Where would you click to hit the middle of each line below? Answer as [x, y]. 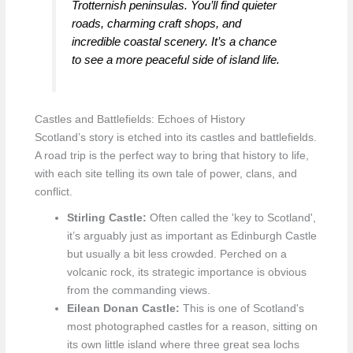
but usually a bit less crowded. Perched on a [176, 254]
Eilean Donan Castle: [123, 308]
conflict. [53, 191]
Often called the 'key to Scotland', [231, 217]
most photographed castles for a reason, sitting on [192, 326]
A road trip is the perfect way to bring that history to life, [171, 155]
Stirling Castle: [106, 217]
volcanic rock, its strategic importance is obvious [186, 272]
